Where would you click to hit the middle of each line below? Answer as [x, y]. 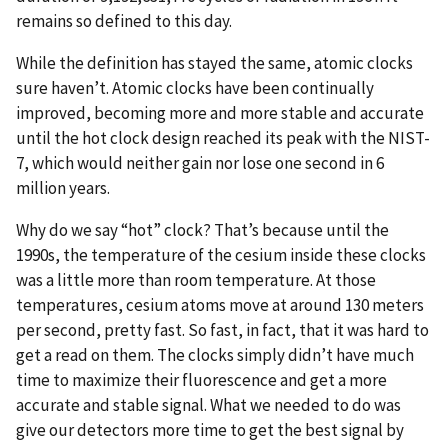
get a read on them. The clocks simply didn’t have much [215, 354]
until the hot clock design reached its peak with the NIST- [223, 137]
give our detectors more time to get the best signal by [210, 429]
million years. [63, 187]
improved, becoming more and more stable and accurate [220, 112]
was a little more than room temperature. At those [196, 279]
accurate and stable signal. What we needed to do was [208, 404]
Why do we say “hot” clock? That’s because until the [202, 229]
